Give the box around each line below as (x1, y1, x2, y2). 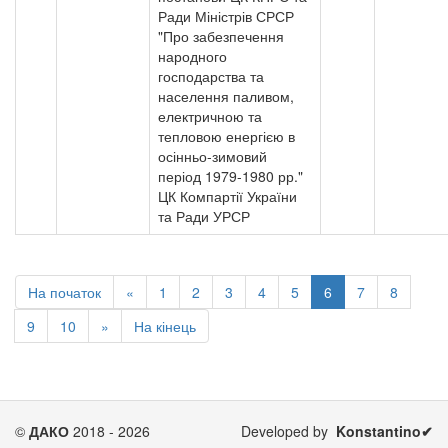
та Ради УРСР (158, 206, 250, 226)
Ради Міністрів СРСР (158, 6, 294, 26)
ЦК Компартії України (158, 186, 297, 206)
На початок (28, 282, 101, 302)
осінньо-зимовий (158, 146, 267, 166)
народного (158, 46, 227, 66)
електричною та (158, 106, 262, 126)
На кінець (134, 316, 196, 336)
